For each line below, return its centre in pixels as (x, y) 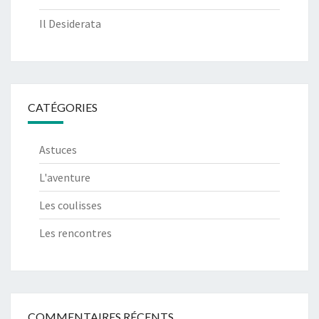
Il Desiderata (70, 24)
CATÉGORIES (63, 108)
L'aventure (65, 178)
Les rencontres (75, 233)
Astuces (58, 150)
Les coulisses (70, 205)
